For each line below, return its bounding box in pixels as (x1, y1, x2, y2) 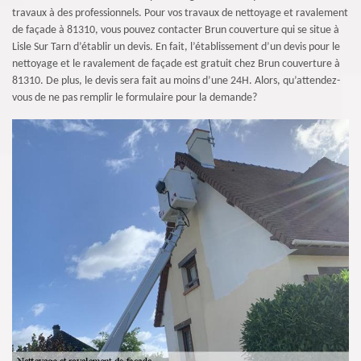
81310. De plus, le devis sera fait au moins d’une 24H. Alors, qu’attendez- (12, 75, 340, 87)
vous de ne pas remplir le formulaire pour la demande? (12, 92, 257, 104)
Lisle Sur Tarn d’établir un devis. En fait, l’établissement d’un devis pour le (12, 41, 340, 53)
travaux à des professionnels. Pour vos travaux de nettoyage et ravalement (12, 7, 348, 19)
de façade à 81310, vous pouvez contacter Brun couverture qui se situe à (12, 24, 339, 36)
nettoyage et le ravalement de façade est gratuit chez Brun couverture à (12, 58, 340, 70)
